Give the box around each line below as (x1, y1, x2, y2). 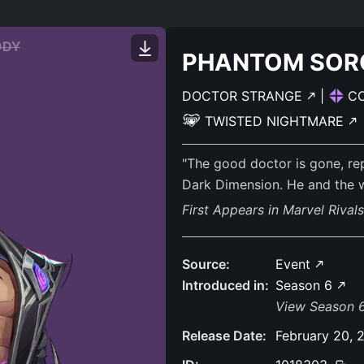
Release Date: (182, 327, 266, 344)
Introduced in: (182, 277, 269, 293)
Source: (182, 256, 230, 272)
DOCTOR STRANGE (182, 88, 306, 104)
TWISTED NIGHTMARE (205, 113, 348, 129)
